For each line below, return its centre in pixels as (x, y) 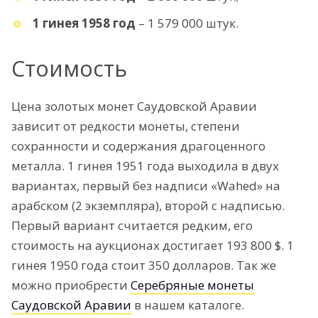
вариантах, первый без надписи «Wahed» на (146, 186)
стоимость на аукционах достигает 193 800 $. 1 (153, 246)
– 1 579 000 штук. (187, 23)
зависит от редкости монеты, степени (126, 126)
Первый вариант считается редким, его (132, 226)
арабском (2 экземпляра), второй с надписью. (148, 206)
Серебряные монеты (192, 285)
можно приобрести (71, 285)
